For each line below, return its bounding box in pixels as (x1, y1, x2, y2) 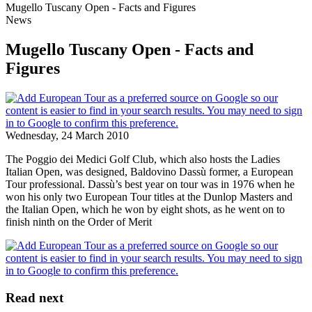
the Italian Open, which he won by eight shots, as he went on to (6, 203, 285, 215)
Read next (6, 290, 63, 305)
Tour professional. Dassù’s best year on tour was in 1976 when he (6, 178, 295, 190)
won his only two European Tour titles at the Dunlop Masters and (6, 190, 292, 203)
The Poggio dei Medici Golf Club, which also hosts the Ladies (6, 153, 280, 165)
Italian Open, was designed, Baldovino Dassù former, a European (6, 165, 293, 178)
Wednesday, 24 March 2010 (6, 129, 129, 141)
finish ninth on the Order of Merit (6, 215, 152, 228)
